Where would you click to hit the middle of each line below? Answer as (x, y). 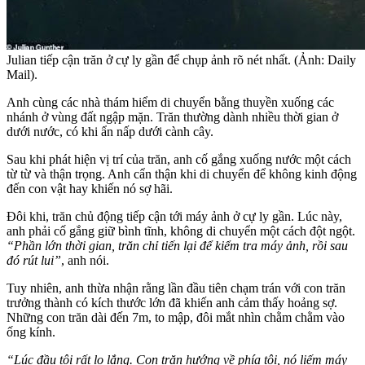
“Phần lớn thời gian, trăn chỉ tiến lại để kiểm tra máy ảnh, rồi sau (177, 245)
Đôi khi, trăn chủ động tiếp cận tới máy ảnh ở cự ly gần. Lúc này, (174, 216)
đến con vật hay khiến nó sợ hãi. (90, 188)
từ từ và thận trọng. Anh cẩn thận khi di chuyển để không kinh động (182, 174)
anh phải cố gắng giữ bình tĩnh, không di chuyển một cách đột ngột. (181, 231)
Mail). (22, 74)
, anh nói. (85, 260)
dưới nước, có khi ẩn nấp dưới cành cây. (110, 131)
